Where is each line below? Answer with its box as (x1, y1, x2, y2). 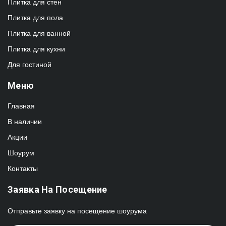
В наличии (8, 116, 42, 127)
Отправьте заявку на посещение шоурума (8, 205, 147, 216)
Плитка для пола (8, 12, 63, 23)
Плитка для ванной (8, 28, 71, 38)
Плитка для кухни (8, 43, 65, 54)
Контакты (8, 163, 38, 174)
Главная (8, 100, 35, 111)
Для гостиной (8, 59, 51, 70)
